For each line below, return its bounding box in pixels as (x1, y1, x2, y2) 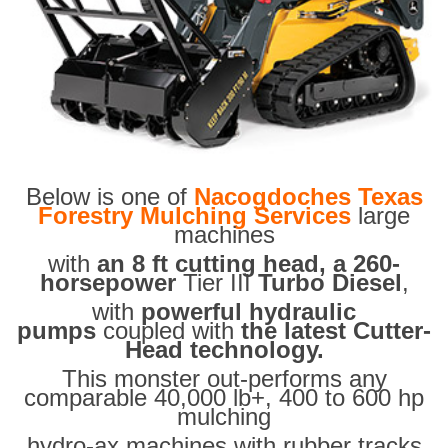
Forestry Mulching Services (38, 202, 351, 230)
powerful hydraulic (141, 298, 356, 326)
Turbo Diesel (257, 269, 402, 297)
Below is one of (25, 183, 194, 211)
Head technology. (124, 336, 324, 364)
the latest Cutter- (241, 317, 431, 345)
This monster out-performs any (61, 365, 387, 393)
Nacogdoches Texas (193, 183, 423, 211)
